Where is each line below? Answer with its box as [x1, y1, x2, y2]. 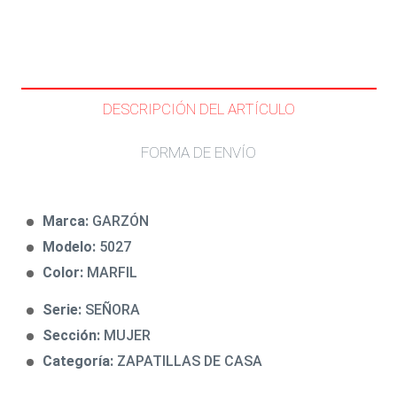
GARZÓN [92, 212, 149, 230]
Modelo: [43, 237, 99, 255]
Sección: [43, 326, 104, 344]
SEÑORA [85, 300, 140, 318]
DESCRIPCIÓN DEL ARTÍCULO [102, 99, 295, 118]
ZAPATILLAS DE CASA [117, 352, 262, 370]
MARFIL [87, 263, 137, 281]
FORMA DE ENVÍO [141, 143, 256, 161]
